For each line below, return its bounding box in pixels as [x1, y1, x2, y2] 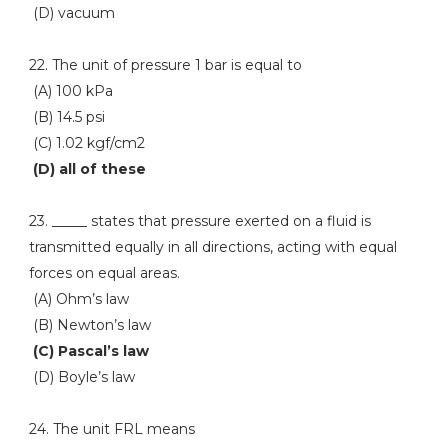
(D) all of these [28, 160, 146, 178]
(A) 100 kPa [28, 82, 113, 100]
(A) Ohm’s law [28, 290, 129, 308]
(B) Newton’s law [28, 316, 151, 334]
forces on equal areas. [28, 264, 180, 282]
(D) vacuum [28, 4, 115, 22]
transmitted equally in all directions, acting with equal [28, 238, 397, 256]
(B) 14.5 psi [28, 108, 105, 126]
